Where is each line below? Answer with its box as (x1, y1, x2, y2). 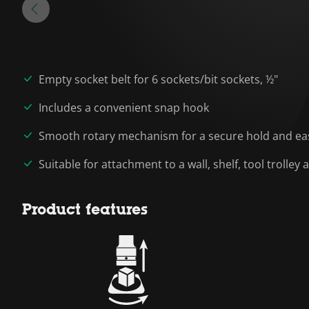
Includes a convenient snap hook (39, 100, 209, 115)
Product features (22, 201, 148, 218)
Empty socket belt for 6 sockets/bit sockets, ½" (39, 72, 278, 87)
